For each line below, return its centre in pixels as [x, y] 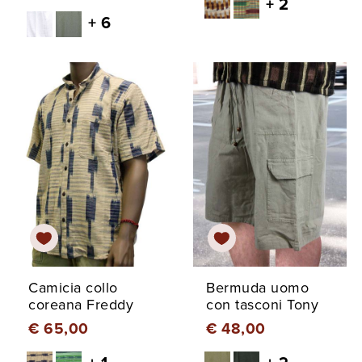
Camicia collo [73, 288]
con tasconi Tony [262, 305]
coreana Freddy [81, 305]
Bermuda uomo [257, 288]
